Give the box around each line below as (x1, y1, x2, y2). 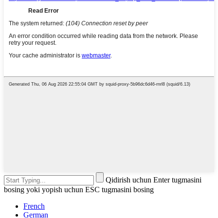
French (23, 202, 45, 211)
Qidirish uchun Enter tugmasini (106, 176, 201, 184)
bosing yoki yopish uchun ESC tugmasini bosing (4, 185, 154, 194)
